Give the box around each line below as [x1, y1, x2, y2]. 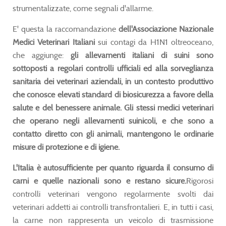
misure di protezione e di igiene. [13, 142, 120, 152]
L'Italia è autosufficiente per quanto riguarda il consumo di [13, 162, 213, 173]
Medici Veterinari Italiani [13, 37, 95, 47]
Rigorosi [186, 176, 213, 186]
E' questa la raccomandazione [13, 24, 119, 34]
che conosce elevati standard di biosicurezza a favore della [13, 89, 213, 99]
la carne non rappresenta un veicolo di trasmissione [13, 215, 213, 225]
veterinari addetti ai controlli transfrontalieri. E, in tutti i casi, [13, 202, 213, 212]
